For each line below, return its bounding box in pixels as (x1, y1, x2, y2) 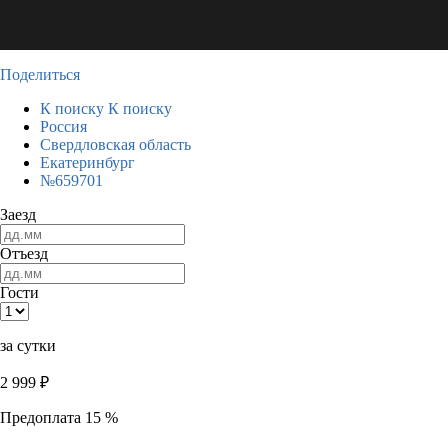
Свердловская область (40, 136, 191, 153)
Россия (40, 118, 87, 135)
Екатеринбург (40, 154, 135, 171)
